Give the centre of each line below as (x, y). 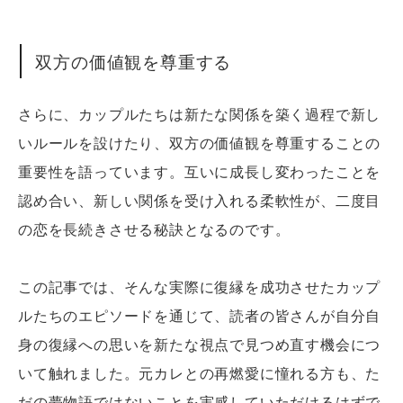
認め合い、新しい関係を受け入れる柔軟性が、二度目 (200, 200)
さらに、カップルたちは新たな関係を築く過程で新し (200, 113)
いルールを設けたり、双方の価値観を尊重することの (200, 142)
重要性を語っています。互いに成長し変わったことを (200, 171)
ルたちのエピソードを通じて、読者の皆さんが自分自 (200, 315)
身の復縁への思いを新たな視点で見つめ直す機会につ (200, 344)
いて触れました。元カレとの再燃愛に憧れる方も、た (200, 372)
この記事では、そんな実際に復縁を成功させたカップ (200, 286)
